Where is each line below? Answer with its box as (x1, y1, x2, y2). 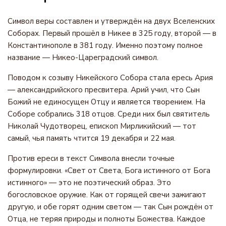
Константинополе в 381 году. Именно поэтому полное (8, 40, 203, 50)
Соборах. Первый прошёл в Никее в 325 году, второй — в (8, 28, 216, 38)
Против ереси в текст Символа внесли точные (8, 153, 175, 163)
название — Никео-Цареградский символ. (8, 52, 158, 63)
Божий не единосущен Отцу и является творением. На (8, 97, 205, 107)
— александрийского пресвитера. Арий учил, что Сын (8, 85, 200, 95)
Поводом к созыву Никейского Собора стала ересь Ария (8, 73, 213, 83)
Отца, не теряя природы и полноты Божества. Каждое (8, 214, 205, 224)
